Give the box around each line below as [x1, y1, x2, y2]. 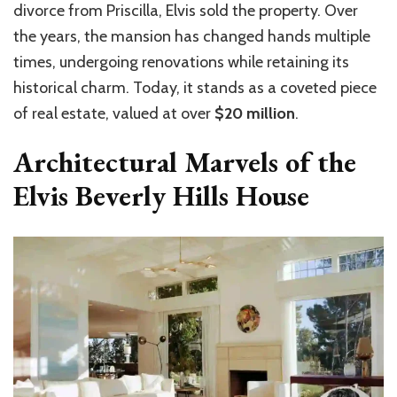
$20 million [214, 104, 295, 124]
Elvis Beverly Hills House [13, 177, 309, 215]
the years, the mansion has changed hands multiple [13, 27, 370, 47]
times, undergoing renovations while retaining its [13, 52, 349, 73]
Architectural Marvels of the [13, 144, 356, 182]
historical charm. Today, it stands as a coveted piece [13, 78, 377, 98]
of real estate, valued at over [13, 104, 214, 124]
